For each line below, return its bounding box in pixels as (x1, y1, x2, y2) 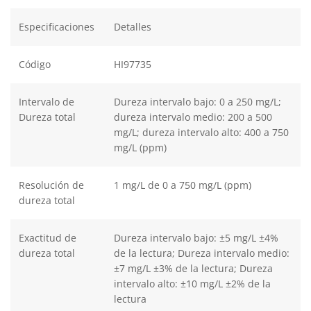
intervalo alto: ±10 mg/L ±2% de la (114, 276, 271, 290)
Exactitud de (19, 230, 76, 244)
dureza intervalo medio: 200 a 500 (114, 110, 272, 124)
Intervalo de (19, 94, 74, 108)
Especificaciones (19, 19, 94, 33)
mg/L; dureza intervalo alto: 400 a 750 (114, 125, 289, 139)
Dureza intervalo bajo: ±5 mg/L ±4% (114, 230, 278, 244)
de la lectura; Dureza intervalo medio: (114, 246, 289, 260)
